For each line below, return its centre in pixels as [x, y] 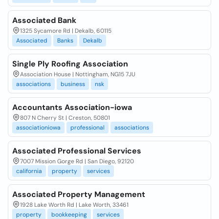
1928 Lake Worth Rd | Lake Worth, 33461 [74, 205]
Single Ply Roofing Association [70, 64]
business [73, 84]
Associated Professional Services [77, 151]
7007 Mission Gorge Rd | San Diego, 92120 [77, 161]
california [29, 171]
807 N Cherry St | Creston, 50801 [65, 118]
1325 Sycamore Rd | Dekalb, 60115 [66, 31]
